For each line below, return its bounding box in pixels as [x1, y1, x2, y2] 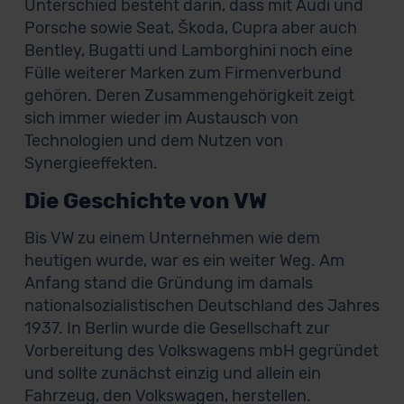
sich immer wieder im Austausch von [23, 108, 298, 128]
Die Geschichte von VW [23, 188, 267, 214]
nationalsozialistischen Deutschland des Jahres [23, 296, 380, 316]
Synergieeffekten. [23, 153, 158, 173]
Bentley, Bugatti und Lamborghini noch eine [23, 41, 353, 60]
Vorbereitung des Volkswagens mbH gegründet [23, 341, 379, 361]
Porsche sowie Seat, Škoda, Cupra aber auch [23, 18, 357, 38]
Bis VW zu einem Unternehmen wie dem [23, 228, 320, 248]
